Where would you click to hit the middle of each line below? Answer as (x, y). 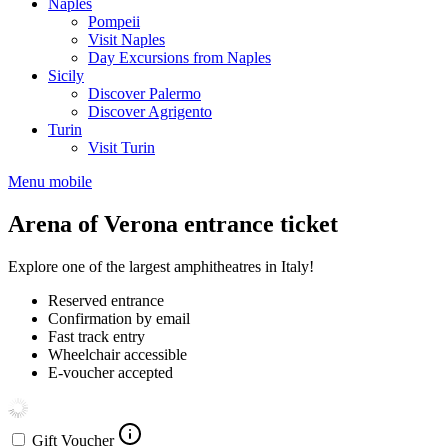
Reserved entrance (106, 300)
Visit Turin (121, 147)
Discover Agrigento (150, 111)
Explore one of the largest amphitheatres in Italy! (161, 266)
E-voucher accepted (110, 372)
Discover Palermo (144, 93)
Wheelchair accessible (117, 354)
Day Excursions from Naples (179, 57)
